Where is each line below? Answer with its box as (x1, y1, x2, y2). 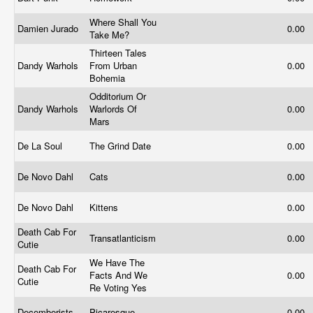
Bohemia (89, 71, 128, 85)
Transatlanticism (89, 231, 159, 245)
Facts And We (89, 268, 147, 282)
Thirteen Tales (89, 46, 147, 59)
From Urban (89, 59, 137, 72)
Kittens (89, 201, 121, 214)
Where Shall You (89, 15, 156, 29)
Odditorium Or (89, 89, 146, 103)
